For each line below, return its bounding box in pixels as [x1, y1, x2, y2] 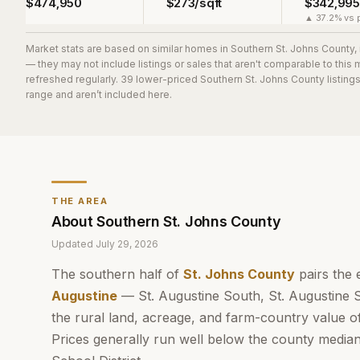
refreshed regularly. [26, 73, 118, 85]
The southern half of [51, 266, 183, 282]
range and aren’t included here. [26, 88, 172, 100]
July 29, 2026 [96, 238, 158, 250]
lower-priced [133, 73, 200, 85]
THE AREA [51, 195, 108, 207]
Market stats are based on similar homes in [26, 43, 231, 55]
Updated [51, 238, 96, 250]
